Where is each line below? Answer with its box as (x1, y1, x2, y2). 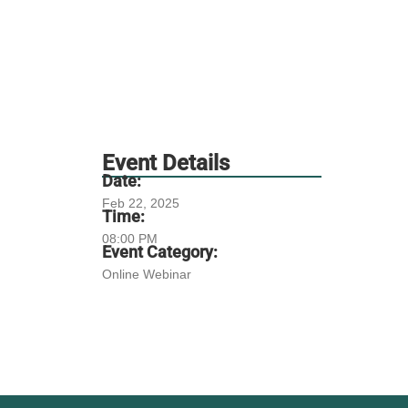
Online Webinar (102, 267, 191, 282)
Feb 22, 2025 (102, 196, 179, 211)
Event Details (102, 150, 229, 177)
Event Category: (102, 242, 218, 262)
